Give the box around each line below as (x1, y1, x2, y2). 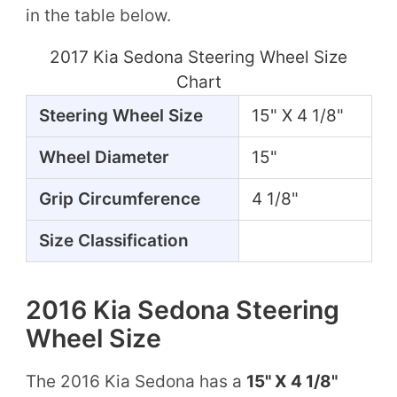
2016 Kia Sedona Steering (25, 293, 339, 325)
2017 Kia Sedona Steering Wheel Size (50, 46, 347, 67)
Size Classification (38, 230, 189, 251)
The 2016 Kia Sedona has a (25, 370, 246, 392)
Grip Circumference (38, 188, 200, 209)
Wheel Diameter (38, 146, 169, 167)
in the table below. (25, 4, 171, 26)
